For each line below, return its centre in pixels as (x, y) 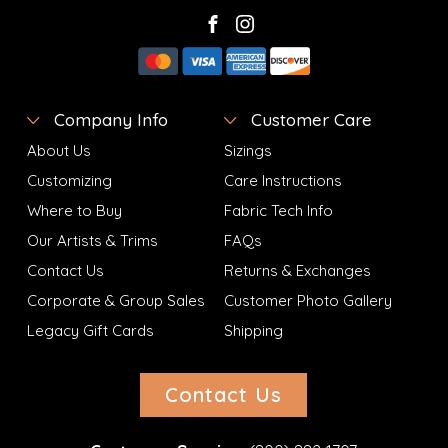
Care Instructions (282, 180)
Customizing (69, 180)
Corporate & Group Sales (115, 300)
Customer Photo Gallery (307, 300)
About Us (58, 150)
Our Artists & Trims (92, 240)
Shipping (253, 330)
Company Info (108, 119)
